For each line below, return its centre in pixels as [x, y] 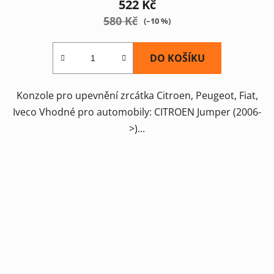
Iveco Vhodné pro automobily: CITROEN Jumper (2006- [137, 112]
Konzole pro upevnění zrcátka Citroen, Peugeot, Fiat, [137, 95]
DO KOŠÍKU [177, 58]
